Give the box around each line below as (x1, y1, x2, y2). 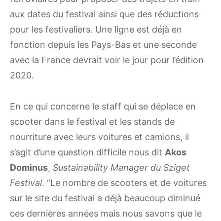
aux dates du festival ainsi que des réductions (10, 9, 199, 20)
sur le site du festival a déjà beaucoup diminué (10, 193, 200, 204)
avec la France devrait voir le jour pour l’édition (10, 55, 204, 66)
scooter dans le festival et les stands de (10, 116, 175, 127)
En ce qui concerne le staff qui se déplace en (10, 101, 196, 112)
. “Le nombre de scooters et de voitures (42, 178, 207, 188)
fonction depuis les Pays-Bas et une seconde (10, 39, 197, 50)
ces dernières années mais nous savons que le (10, 208, 202, 219)
